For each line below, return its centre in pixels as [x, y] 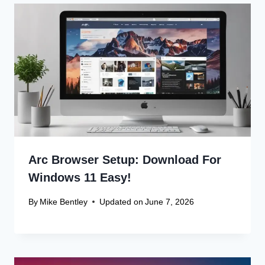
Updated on [122, 201]
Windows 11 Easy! [80, 178]
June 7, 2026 [170, 201]
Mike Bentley [64, 201]
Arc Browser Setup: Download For [125, 160]
